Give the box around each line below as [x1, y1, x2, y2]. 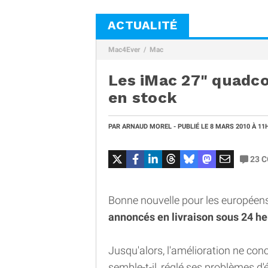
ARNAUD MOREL [122, 123, 172, 130]
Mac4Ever [108, 45, 140, 54]
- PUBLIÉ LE [172, 123, 210, 130]
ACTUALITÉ [108, 18, 178, 32]
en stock [108, 89, 177, 106]
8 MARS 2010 [210, 123, 252, 130]
